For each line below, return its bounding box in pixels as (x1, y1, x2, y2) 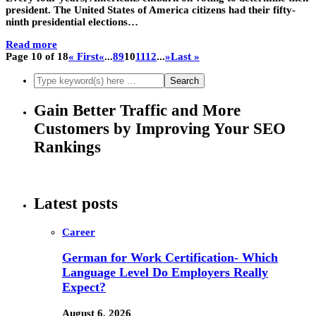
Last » (171, 51, 200, 63)
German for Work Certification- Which (62, 250, 278, 265)
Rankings (34, 138, 101, 156)
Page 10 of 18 (6, 51, 68, 63)
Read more (6, 39, 57, 51)
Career (62, 226, 95, 238)
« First (68, 51, 99, 63)
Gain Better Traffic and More (34, 101, 241, 119)
